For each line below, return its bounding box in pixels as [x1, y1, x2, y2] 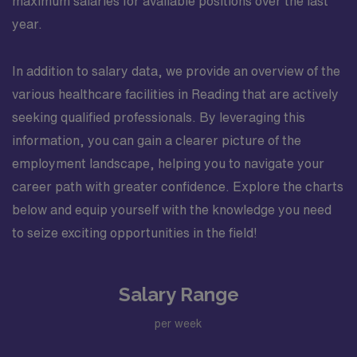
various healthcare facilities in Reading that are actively [12, 88, 339, 100]
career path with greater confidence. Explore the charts [12, 180, 343, 193]
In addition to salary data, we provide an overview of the [12, 65, 340, 77]
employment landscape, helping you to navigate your [12, 157, 324, 170]
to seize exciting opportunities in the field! [12, 226, 257, 239]
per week [155, 317, 202, 329]
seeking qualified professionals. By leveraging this [12, 111, 305, 124]
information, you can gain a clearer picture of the [12, 134, 301, 147]
